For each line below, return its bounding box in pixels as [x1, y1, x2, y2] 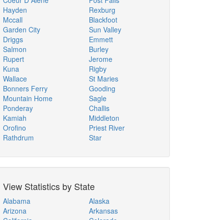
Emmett [89, 34, 113, 44]
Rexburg [89, 5, 115, 15]
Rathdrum [3, 133, 34, 142]
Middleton [89, 113, 119, 123]
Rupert [3, 54, 24, 64]
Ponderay [3, 103, 33, 113]
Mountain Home [3, 93, 53, 103]
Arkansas [89, 206, 118, 216]
